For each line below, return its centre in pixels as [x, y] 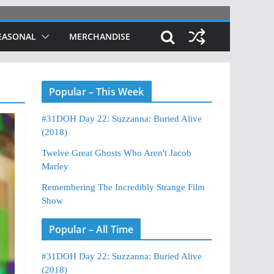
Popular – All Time [91, 229]
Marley [55, 166]
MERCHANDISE [100, 36]
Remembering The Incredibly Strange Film [123, 187]
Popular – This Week [96, 92]
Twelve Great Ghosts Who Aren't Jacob [116, 153]
